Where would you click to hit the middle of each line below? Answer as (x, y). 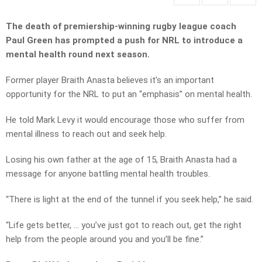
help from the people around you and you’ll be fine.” (105, 239)
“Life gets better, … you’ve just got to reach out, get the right (124, 225)
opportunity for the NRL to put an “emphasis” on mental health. (129, 94)
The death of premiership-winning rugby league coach (121, 27)
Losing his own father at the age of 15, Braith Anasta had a (121, 160)
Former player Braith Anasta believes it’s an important (110, 80)
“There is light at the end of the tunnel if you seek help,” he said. (130, 200)
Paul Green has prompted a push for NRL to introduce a (124, 41)
